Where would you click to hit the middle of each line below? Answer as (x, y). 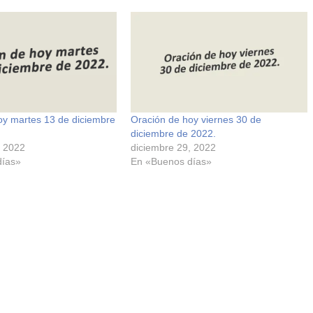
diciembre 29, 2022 (173, 148)
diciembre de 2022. (173, 134)
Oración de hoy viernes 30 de (196, 120)
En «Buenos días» (171, 162)
